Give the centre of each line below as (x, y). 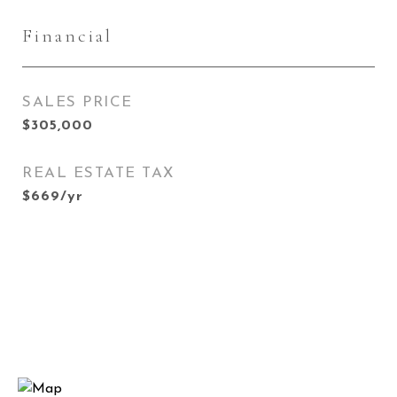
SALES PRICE (78, 102)
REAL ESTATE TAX (98, 173)
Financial (67, 36)
